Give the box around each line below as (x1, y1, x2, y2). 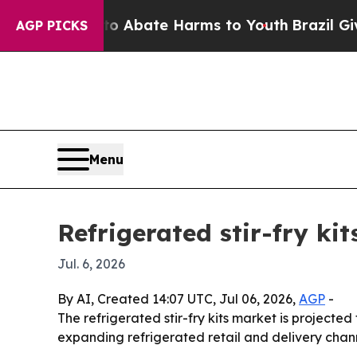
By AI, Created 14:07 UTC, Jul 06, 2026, (57, 291, 299, 308)
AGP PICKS (16, 18, 88, 33)
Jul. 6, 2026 (57, 256, 125, 273)
